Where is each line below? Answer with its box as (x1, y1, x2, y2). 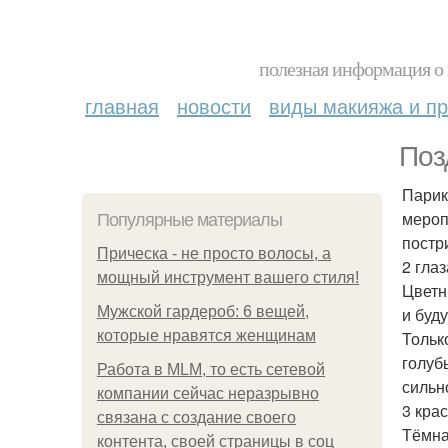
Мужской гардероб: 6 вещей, (97, 303, 309, 320)
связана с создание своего (97, 409, 296, 426)
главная (85, 91, 159, 120)
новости (177, 91, 251, 120)
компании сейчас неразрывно (97, 385, 319, 402)
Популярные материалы (97, 210, 282, 230)
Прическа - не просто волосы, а (97, 245, 331, 262)
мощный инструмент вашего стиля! (97, 269, 359, 286)
